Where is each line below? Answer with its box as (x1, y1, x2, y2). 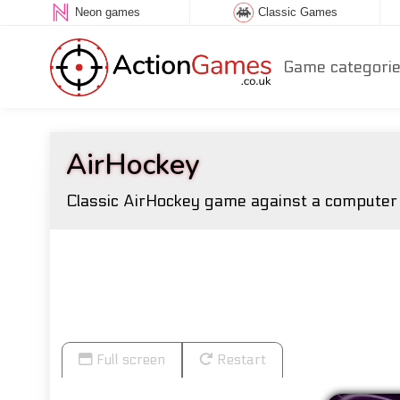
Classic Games (257, 5, 337, 20)
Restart (213, 352, 266, 368)
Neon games (74, 5, 140, 20)
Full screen (93, 352, 165, 368)
